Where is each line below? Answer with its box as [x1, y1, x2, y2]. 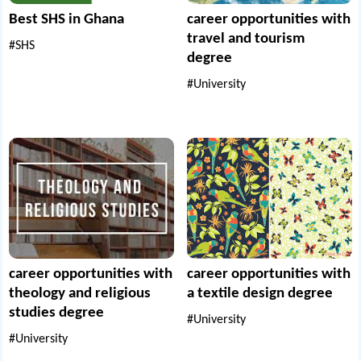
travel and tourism [187, 31, 305, 47]
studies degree [9, 305, 105, 322]
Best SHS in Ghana [9, 11, 125, 27]
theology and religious [9, 286, 151, 302]
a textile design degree [187, 286, 333, 302]
